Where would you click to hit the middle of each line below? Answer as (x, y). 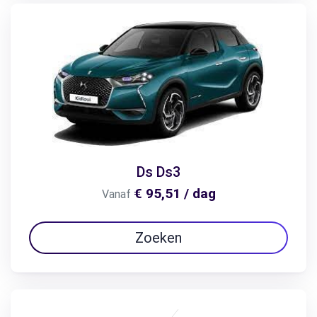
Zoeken (158, 237)
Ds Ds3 (158, 172)
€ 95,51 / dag (174, 193)
